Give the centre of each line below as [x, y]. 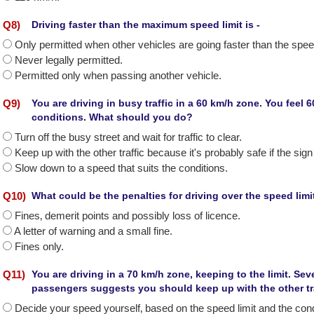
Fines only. [39, 246]
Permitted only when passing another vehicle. [118, 75]
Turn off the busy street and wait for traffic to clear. [128, 137]
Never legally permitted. [69, 60]
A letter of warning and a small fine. [93, 231]
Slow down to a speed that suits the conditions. [121, 168]
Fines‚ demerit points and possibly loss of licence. [128, 216]
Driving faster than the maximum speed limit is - [146, 25]
